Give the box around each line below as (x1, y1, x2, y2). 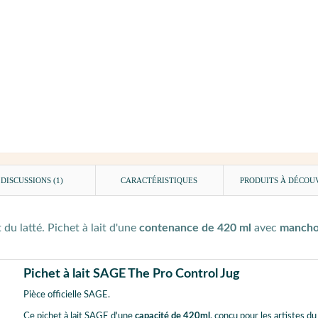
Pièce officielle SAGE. (23, 290, 110, 300)
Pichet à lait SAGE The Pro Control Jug (23, 267, 240, 281)
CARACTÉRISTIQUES (121, 176, 198, 185)
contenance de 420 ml (139, 222, 251, 234)
